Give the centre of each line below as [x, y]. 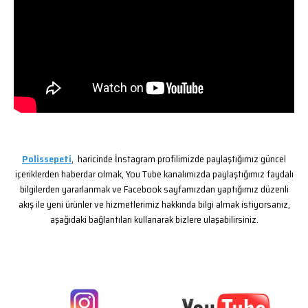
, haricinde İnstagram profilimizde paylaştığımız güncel [179, 159]
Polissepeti [47, 159]
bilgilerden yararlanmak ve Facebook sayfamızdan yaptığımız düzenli [154, 189]
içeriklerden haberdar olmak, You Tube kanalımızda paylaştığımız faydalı [154, 174]
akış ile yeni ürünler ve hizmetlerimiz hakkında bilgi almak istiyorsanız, [154, 204]
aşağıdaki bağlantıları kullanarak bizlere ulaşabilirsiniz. [154, 219]
